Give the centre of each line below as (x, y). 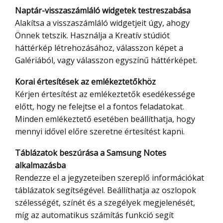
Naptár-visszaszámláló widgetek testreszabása (106, 11)
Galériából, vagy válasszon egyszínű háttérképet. (106, 60)
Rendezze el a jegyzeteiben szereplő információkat (110, 178)
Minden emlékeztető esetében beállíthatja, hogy (105, 119)
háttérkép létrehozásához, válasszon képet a (99, 48)
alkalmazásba (40, 166)
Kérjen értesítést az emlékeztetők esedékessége (105, 94)
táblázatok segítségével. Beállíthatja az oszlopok (106, 190)
